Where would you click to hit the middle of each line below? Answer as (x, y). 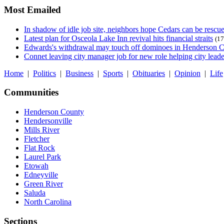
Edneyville (41, 175)
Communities (31, 92)
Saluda (35, 193)
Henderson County (54, 112)
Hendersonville (48, 121)
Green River (43, 184)
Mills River (42, 130)
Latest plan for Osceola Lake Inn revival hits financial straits (118, 38)
